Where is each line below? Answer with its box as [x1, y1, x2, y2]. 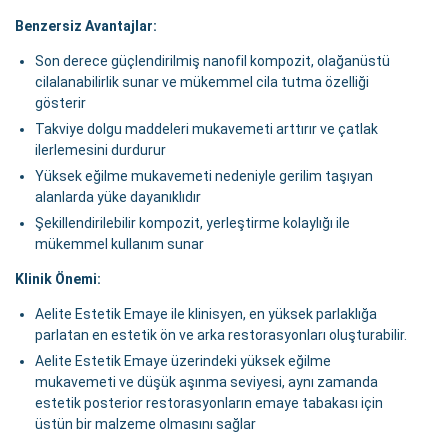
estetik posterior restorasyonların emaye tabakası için [35, 395, 383, 412]
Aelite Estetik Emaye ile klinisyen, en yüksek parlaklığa [35, 306, 377, 323]
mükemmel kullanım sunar [35, 236, 204, 253]
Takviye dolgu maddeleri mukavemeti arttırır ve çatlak [35, 121, 378, 138]
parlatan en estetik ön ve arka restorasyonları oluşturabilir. [35, 327, 407, 344]
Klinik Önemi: [15, 271, 101, 288]
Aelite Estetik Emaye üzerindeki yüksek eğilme [35, 353, 331, 370]
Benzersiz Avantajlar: [15, 18, 157, 35]
